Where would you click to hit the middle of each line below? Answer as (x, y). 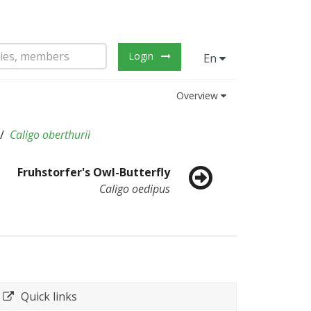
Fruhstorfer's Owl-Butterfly (94, 172)
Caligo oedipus (135, 189)
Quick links (49, 296)
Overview (197, 95)
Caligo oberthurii (50, 135)
